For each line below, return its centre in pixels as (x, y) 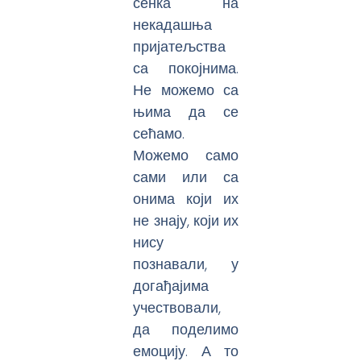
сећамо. (159, 134)
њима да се (186, 112)
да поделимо (186, 330)
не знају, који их (186, 221)
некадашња (173, 25)
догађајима (171, 286)
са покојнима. (186, 68)
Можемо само (186, 156)
